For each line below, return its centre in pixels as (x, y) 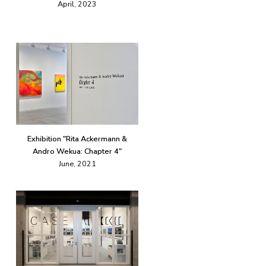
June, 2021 (77, 164)
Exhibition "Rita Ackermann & (77, 139)
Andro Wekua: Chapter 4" (77, 151)
